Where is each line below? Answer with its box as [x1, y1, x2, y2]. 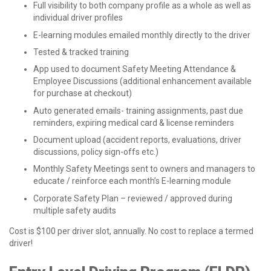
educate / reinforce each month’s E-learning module [33, 176, 231, 186]
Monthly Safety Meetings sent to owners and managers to [33, 164, 255, 174]
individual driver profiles [33, 13, 123, 23]
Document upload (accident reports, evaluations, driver [33, 135, 241, 145]
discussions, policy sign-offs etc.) [33, 147, 158, 157]
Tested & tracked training [33, 47, 129, 57]
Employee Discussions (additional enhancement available [33, 76, 252, 87]
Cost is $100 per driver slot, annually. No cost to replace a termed [9, 226, 253, 236]
